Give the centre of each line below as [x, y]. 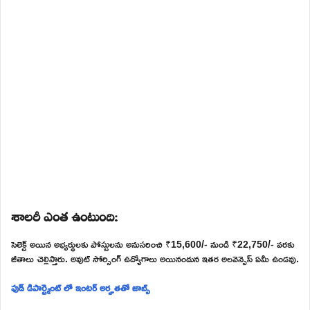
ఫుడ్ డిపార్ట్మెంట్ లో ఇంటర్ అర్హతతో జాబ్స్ [81, 287]
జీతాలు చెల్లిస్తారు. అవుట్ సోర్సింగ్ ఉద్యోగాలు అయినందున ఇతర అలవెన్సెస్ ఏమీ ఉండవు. [155, 258]
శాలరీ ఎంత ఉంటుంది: [64, 214]
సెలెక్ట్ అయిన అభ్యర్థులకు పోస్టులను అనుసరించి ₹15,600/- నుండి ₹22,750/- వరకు [153, 244]
